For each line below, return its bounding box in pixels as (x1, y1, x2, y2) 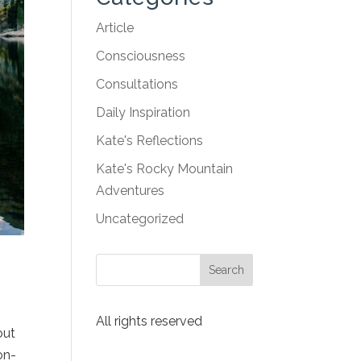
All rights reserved (96, 313, 203, 329)
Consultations (96, 77, 179, 92)
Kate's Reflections (96, 133, 204, 148)
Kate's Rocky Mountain (96, 161, 234, 176)
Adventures (96, 183, 165, 198)
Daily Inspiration (96, 105, 191, 120)
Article (96, 20, 135, 35)
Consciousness (96, 48, 186, 64)
